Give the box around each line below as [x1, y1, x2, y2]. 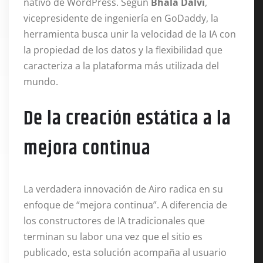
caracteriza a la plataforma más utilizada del [23, 59, 219, 72]
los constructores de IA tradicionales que [23, 214, 205, 227]
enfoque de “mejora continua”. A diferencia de [23, 198, 227, 211]
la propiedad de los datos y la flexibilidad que [23, 43, 222, 56]
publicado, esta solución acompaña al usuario [23, 246, 227, 259]
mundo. [23, 75, 58, 88]
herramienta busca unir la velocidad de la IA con [23, 28, 236, 41]
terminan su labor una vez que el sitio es [23, 230, 203, 243]
